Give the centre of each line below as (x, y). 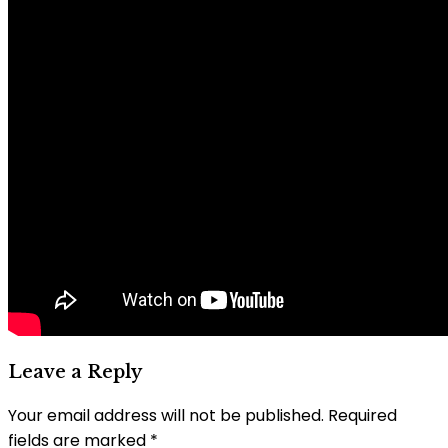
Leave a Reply (75, 372)
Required (360, 415)
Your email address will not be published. (166, 415)
